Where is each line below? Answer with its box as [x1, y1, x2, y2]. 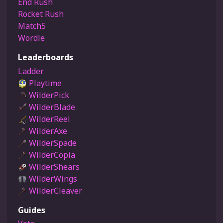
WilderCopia [27, 149, 75, 160]
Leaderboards [18, 51, 73, 63]
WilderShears [27, 161, 80, 172]
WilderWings [27, 173, 77, 184]
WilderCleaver [27, 185, 82, 196]
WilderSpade [27, 137, 77, 148]
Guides [18, 204, 45, 216]
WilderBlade [27, 101, 75, 112]
